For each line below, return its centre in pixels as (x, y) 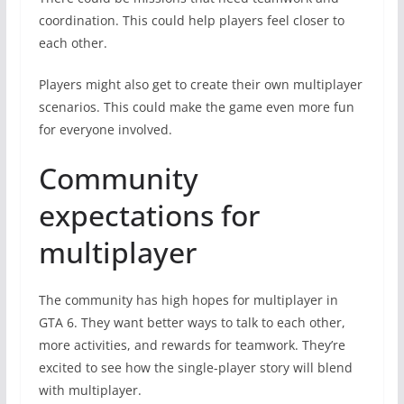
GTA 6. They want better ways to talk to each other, (192, 322)
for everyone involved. (105, 129)
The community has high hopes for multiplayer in (188, 299)
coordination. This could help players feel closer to (191, 20)
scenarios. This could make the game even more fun (196, 106)
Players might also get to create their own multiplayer (200, 84)
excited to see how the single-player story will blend (195, 367)
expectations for (149, 215)
